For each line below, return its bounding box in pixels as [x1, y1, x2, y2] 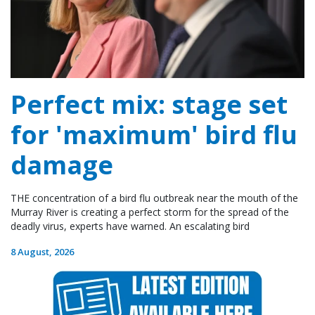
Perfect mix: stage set [11, 87, 288, 122]
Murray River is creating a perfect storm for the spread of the [11, 205, 289, 219]
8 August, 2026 [11, 245, 74, 259]
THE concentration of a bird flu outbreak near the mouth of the [11, 191, 298, 205]
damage [11, 148, 113, 183]
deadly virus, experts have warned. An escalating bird [11, 219, 250, 233]
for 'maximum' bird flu [11, 117, 297, 153]
